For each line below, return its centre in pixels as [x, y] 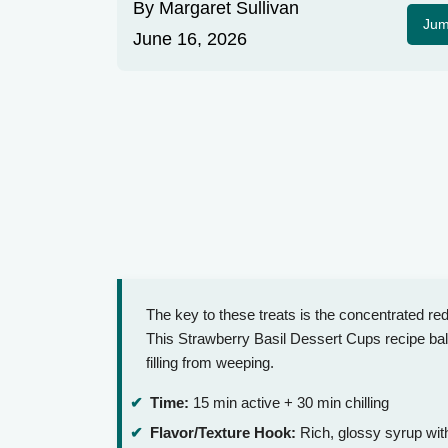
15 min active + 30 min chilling [289, 403]
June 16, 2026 [190, 39]
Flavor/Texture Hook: [223, 432]
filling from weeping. [210, 363]
